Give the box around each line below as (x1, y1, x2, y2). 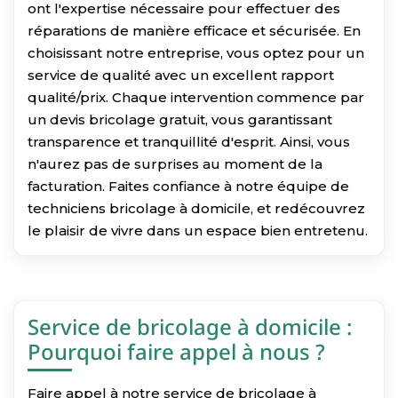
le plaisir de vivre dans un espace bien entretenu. (28, 221, 368, 239)
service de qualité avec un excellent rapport (28, 66, 334, 84)
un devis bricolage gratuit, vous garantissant (28, 110, 332, 128)
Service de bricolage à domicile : (28, 311, 353, 341)
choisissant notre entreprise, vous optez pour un (28, 44, 364, 61)
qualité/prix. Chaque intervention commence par (28, 88, 364, 106)
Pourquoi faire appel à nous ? (28, 336, 325, 366)
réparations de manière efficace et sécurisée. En (28, 21, 361, 39)
